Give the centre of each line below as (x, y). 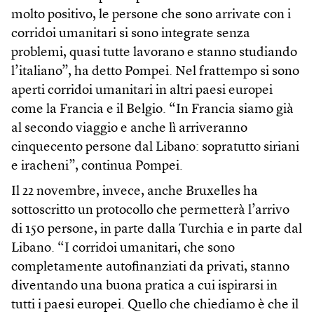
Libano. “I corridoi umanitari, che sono (123, 249)
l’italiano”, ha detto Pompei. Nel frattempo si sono (155, 72)
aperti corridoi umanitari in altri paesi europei (142, 91)
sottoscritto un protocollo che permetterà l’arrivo (150, 211)
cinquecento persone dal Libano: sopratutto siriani (155, 148)
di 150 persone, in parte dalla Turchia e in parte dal (157, 230)
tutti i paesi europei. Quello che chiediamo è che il (155, 306)
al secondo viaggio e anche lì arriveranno (129, 129)
